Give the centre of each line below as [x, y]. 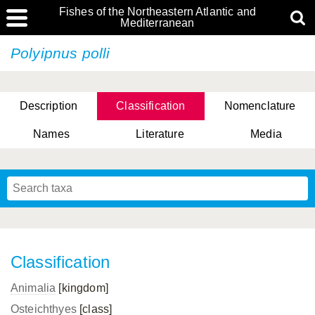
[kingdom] [82, 288]
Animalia [33, 288]
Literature [160, 134]
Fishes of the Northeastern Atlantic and [157, 12]
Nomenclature [260, 106]
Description [49, 106]
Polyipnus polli [60, 53]
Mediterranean [157, 23]
